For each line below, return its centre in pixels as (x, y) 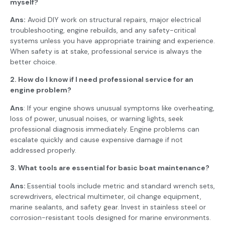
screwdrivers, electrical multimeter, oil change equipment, (106, 196)
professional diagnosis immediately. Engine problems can (105, 129)
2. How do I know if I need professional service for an (102, 80)
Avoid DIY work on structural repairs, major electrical (113, 19)
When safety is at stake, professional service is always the (106, 51)
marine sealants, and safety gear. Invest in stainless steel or (108, 207)
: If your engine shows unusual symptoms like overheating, (119, 108)
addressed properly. (43, 150)
